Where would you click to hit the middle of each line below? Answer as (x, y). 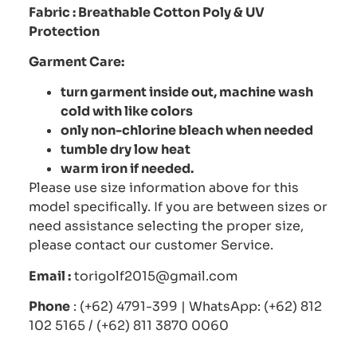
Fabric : (53, 12)
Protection (65, 31)
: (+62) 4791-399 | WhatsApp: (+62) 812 (196, 307)
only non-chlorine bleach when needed (187, 131)
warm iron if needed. (128, 169)
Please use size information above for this (164, 188)
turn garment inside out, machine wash (187, 92)
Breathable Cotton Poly (155, 12)
